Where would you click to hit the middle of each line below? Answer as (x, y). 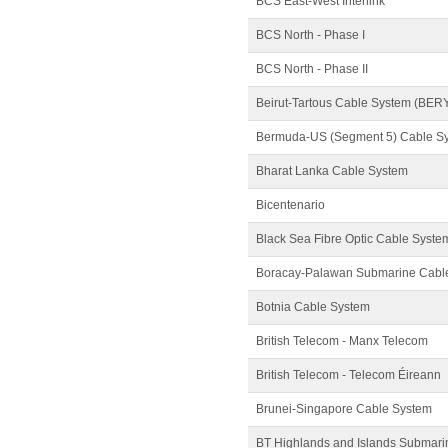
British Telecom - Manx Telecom (342, 341)
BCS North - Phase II (312, 69)
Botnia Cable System (313, 307)
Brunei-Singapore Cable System (344, 409)
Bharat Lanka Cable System (332, 171)
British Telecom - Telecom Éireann (348, 375)
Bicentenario (290, 205)
